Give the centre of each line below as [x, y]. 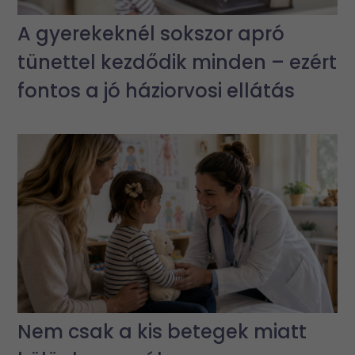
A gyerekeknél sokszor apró [151, 33]
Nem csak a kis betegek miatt [162, 332]
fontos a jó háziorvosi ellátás [157, 90]
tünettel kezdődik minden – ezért [177, 62]
